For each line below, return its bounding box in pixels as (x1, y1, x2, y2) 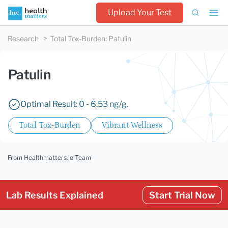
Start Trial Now (149, 190, 215, 201)
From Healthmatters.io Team (8, 154, 91, 161)
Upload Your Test (108, 8, 172, 17)
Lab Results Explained (6, 190, 103, 201)
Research (8, 34, 39, 43)
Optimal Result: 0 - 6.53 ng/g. (20, 99, 128, 109)
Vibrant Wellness (102, 121, 162, 130)
